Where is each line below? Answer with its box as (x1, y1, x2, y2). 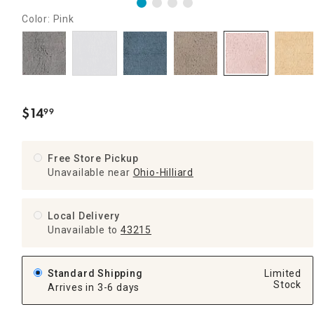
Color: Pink (22, 13, 74, 25)
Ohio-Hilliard (132, 166, 193, 178)
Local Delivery (48, 210, 121, 221)
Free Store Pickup (48, 152, 139, 164)
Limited (264, 267, 301, 279)
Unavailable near (48, 166, 130, 178)
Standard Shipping (48, 267, 146, 279)
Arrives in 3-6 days (48, 281, 140, 293)
